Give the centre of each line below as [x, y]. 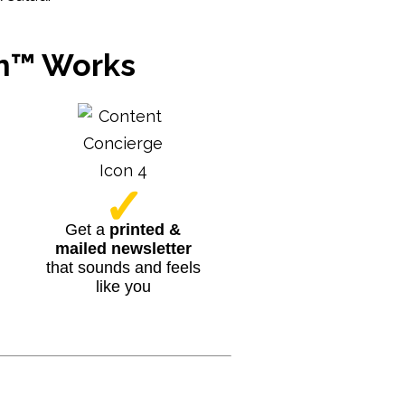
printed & [145, 230]
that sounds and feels [123, 268]
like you [123, 287]
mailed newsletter [123, 249]
